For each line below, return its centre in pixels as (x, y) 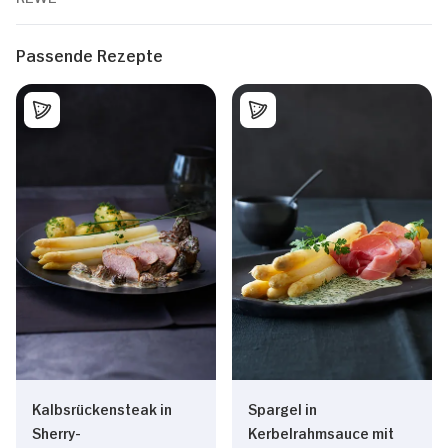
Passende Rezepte (89, 54)
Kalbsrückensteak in (102, 408)
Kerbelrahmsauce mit (321, 432)
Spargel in (282, 408)
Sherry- (56, 432)
